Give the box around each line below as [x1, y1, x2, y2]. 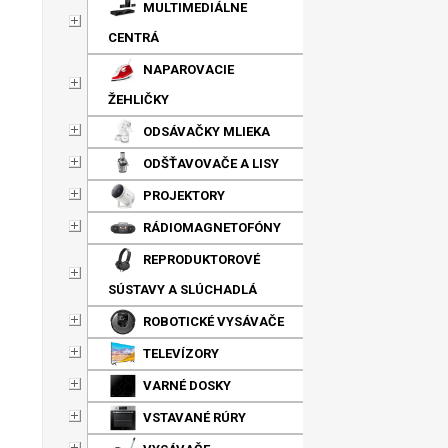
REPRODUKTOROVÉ [143, 252, 260, 267]
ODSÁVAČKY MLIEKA [143, 124, 270, 139]
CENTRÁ [108, 30, 159, 45]
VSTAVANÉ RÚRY [143, 410, 246, 425]
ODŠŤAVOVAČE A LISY [143, 156, 279, 171]
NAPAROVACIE [143, 62, 234, 77]
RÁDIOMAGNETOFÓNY [143, 220, 281, 235]
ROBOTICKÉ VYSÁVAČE [143, 314, 284, 329]
